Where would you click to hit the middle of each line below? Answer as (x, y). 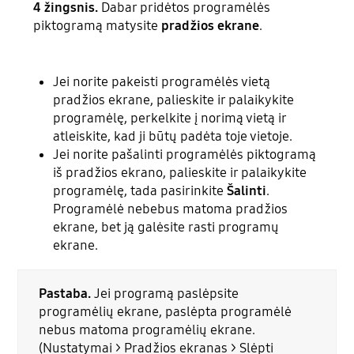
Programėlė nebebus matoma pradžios (171, 209)
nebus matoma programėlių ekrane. (147, 330)
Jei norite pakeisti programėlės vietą (162, 81)
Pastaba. (64, 294)
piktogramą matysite (96, 25)
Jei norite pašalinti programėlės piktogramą (185, 154)
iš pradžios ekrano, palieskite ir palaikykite (180, 172)
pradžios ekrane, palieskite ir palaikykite (174, 100)
